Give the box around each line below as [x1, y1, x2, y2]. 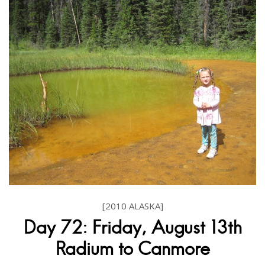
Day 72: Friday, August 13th [23, 216, 242, 239]
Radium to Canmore [55, 238, 210, 260]
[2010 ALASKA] [102, 200, 163, 212]
